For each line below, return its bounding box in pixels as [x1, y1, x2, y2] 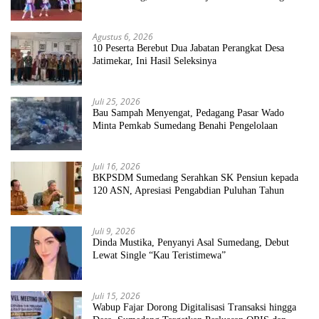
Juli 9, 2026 [93, 224, 135, 237]
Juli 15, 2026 [93, 289, 140, 302]
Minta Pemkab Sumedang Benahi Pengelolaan [93, 120, 278, 131]
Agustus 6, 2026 [93, 30, 153, 43]
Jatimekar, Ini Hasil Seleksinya [93, 55, 216, 66]
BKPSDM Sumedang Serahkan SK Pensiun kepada [93, 172, 298, 183]
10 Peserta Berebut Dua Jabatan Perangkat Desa [93, 42, 284, 53]
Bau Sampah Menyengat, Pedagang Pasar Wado [93, 107, 284, 118]
